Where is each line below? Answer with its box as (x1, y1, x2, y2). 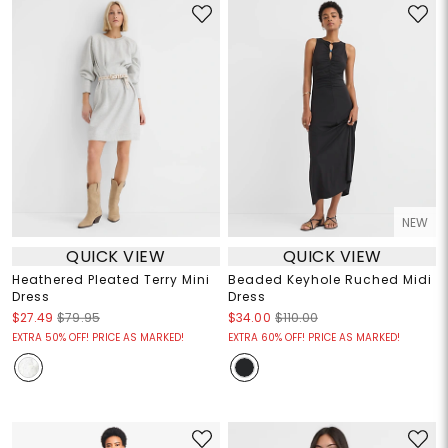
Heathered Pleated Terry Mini (11, 271, 210, 289)
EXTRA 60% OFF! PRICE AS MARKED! (228, 330, 400, 346)
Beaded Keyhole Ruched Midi (228, 271, 432, 289)
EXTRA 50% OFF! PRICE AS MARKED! (11, 330, 184, 346)
